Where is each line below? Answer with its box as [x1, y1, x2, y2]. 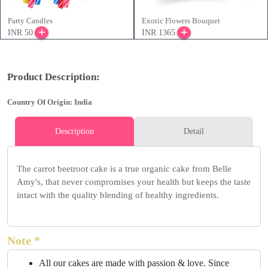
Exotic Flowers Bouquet [142, 16, 220, 26]
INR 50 [8, 28, 33, 38]
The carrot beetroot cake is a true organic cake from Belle [17, 164, 232, 174]
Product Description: [7, 71, 100, 83]
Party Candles [8, 16, 53, 26]
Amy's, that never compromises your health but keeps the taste [17, 177, 251, 187]
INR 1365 [142, 28, 175, 38]
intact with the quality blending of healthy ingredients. [17, 190, 221, 200]
